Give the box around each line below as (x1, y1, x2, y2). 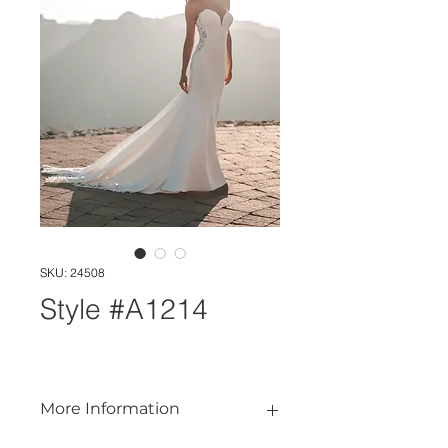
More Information (40, 399, 180, 418)
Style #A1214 (40, 292, 208, 326)
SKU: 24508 (40, 265, 105, 280)
